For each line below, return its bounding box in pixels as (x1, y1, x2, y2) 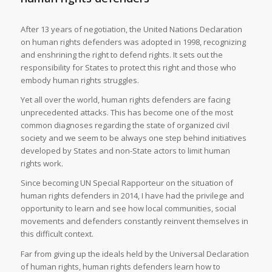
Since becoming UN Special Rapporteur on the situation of (20, 177, 233, 189)
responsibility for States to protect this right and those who (20, 62, 236, 73)
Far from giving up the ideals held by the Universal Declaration (20, 248, 249, 259)
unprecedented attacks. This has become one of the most (20, 107, 233, 118)
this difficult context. (20, 228, 93, 240)
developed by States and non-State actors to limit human (20, 145, 230, 157)
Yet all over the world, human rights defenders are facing (20, 94, 230, 106)
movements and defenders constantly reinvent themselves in (20, 216, 248, 227)
